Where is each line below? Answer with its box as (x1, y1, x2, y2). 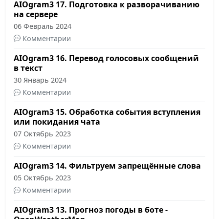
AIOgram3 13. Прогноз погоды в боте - (14, 204, 168, 216)
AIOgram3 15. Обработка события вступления (14, 106, 200, 117)
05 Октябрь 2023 (14, 173, 71, 183)
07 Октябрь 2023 (14, 129, 71, 138)
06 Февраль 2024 (14, 21, 71, 31)
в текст (14, 62, 43, 73)
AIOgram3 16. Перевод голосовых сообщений (14, 52, 199, 64)
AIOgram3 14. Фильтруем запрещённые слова (14, 160, 201, 172)
